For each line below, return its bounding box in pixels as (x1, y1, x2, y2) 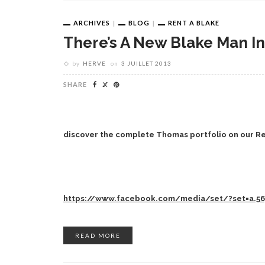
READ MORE (75, 232, 121, 240)
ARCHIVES (73, 18, 110, 27)
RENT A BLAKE (168, 18, 219, 27)
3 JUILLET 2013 (121, 60, 172, 67)
